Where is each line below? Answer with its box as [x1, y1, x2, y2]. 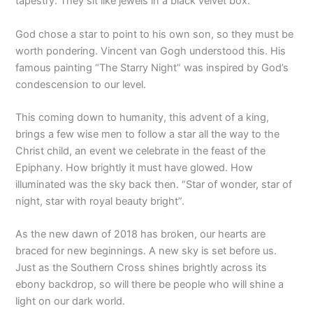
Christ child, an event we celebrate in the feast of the [15, 145, 266, 158]
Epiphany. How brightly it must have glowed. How [15, 161, 254, 175]
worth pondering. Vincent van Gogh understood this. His [15, 44, 286, 57]
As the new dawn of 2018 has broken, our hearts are [15, 228, 266, 241]
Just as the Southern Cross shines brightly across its [15, 261, 268, 275]
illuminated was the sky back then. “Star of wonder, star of [15, 178, 293, 191]
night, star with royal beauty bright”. [15, 195, 185, 208]
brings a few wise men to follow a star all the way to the [15, 128, 280, 141]
